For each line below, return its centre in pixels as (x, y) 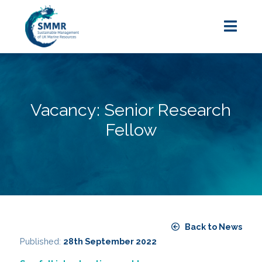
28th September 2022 (110, 241)
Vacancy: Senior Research (131, 110)
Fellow (131, 130)
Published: (41, 241)
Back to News (214, 226)
